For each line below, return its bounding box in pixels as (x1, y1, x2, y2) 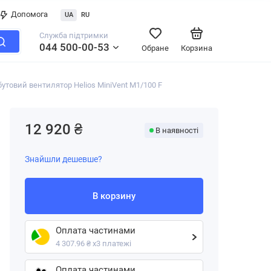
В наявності (155, 126, 198, 135)
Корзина (181, 44, 212, 53)
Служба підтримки (39, 31, 108, 40)
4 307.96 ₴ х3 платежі (56, 238, 131, 248)
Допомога (11, 10, 48, 19)
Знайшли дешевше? (25, 154, 102, 164)
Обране (142, 44, 169, 53)
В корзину (93, 191, 135, 201)
